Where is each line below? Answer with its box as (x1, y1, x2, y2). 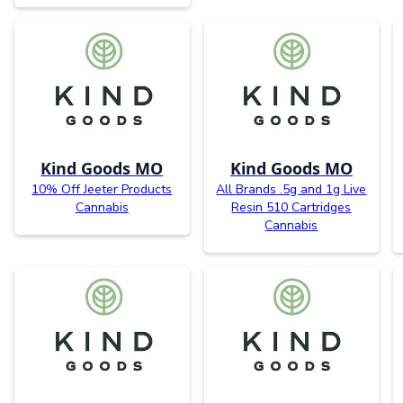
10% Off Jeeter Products (31, 181, 173, 199)
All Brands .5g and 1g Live (216, 181, 367, 199)
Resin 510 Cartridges (231, 199, 352, 217)
